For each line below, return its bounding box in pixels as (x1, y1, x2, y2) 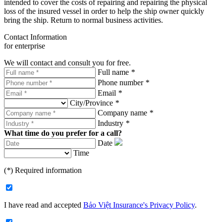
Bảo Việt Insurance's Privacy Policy (83, 201, 195, 209)
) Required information (10, 166, 82, 174)
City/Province (70, 99, 115, 107)
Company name (98, 109, 149, 117)
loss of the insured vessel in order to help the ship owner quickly (4, 7, 204, 15)
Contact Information (4, 33, 67, 41)
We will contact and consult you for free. (4, 58, 131, 67)
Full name (98, 68, 131, 76)
